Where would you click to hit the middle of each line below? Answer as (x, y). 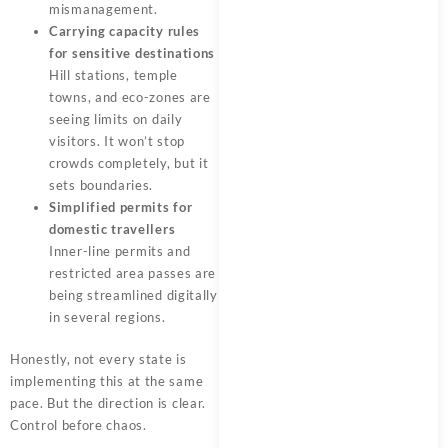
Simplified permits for (121, 207)
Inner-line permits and (120, 251)
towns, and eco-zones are (130, 97)
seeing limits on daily (116, 119)
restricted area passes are (133, 273)
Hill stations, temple (113, 75)
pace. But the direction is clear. (108, 402)
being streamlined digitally (133, 295)
